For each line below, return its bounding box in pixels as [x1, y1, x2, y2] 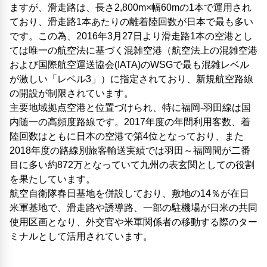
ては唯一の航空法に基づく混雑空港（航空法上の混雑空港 [10, 45, 257, 55]
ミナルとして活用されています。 [10, 231, 153, 241]
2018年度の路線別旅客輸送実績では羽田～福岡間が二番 [10, 145, 250, 156]
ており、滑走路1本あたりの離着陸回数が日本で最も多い [10, 17, 253, 27]
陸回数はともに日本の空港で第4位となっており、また [10, 131, 244, 141]
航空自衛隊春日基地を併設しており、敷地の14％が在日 [10, 188, 249, 198]
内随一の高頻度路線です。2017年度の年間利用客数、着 [10, 117, 250, 127]
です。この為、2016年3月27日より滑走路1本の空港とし [10, 31, 253, 41]
